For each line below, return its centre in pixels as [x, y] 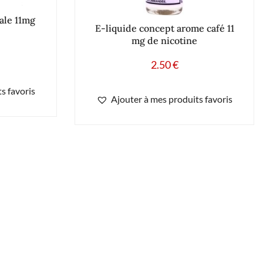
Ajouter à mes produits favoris [172, 99]
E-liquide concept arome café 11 [164, 28]
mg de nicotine [164, 40]
